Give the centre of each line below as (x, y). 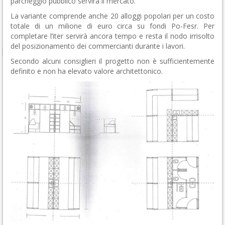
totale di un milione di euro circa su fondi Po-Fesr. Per (113, 26)
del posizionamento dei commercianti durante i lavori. (98, 46)
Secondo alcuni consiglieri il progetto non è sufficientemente (113, 61)
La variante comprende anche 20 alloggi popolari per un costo (113, 16)
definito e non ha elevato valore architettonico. (87, 71)
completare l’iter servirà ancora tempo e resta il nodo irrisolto (113, 36)
